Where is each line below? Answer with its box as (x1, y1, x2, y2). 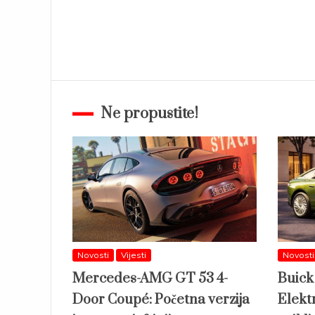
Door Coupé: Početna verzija (72, 291, 250, 309)
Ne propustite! (101, 103, 198, 123)
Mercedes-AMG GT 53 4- (72, 270, 228, 288)
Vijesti (121, 250, 146, 261)
